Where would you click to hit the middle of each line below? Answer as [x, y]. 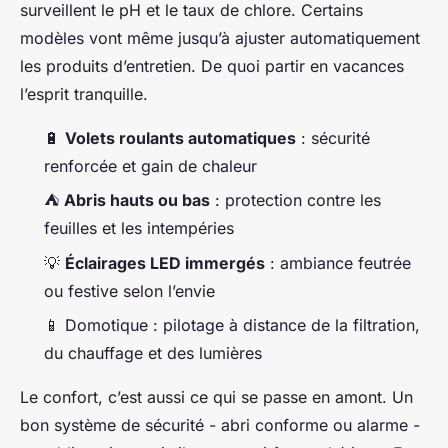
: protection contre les [295, 200]
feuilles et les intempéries [139, 228]
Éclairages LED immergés [165, 262]
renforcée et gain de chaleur [150, 166]
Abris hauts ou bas [137, 200]
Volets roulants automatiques [180, 138]
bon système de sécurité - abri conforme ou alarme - [220, 425]
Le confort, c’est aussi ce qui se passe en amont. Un [216, 397]
